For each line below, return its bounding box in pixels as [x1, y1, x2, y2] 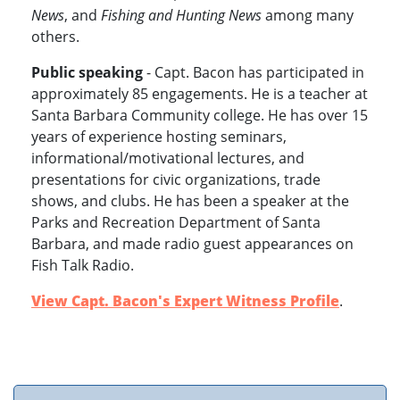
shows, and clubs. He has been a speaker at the [31, 191, 349, 212]
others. [31, 27, 79, 47]
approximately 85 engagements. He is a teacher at [31, 84, 368, 104]
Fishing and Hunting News [101, 5, 262, 26]
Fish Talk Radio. [31, 255, 134, 276]
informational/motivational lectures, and [31, 148, 304, 169]
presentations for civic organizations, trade [31, 170, 321, 190]
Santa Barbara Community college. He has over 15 [31, 105, 368, 126]
